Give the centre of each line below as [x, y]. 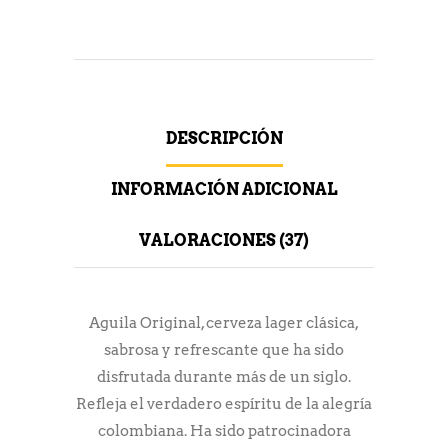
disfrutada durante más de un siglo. [224, 376]
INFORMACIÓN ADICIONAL [224, 189]
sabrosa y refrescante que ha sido [224, 349]
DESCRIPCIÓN [224, 138]
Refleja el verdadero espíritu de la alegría [224, 403]
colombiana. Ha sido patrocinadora [224, 430]
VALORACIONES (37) [224, 240]
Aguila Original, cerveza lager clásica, [224, 322]
